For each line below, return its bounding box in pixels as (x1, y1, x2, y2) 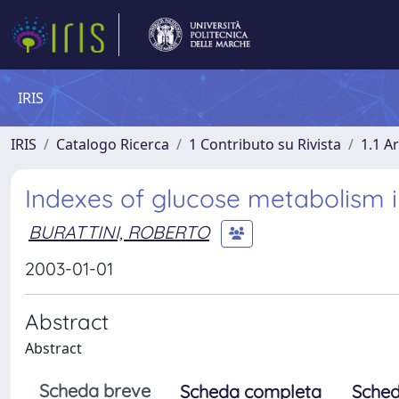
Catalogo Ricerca (56, 134, 169, 154)
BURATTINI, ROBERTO (28, 220, 209, 243)
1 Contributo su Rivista (189, 134, 341, 154)
